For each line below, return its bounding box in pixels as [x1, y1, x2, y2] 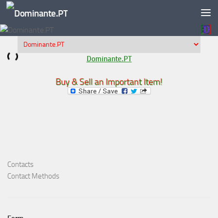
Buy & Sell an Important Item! [55, 77, 163, 88]
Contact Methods [7, 172, 59, 181]
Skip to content [13, 9, 64, 18]
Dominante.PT [86, 54, 132, 63]
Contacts [7, 160, 34, 169]
